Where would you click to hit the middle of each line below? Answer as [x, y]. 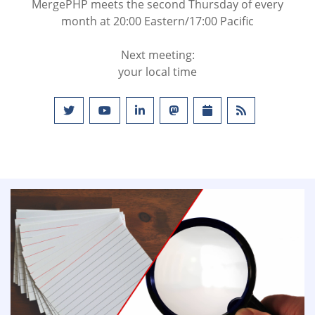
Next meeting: [157, 55]
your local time [157, 72]
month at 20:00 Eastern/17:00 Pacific [157, 21]
